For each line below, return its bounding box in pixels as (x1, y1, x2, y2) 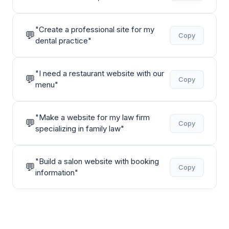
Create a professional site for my (39, 25, 154, 34)
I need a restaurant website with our (39, 68, 164, 78)
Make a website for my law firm (39, 112, 150, 122)
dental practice (35, 36, 88, 45)
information (35, 168, 75, 177)
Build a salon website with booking (39, 156, 159, 166)
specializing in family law (35, 124, 121, 133)
